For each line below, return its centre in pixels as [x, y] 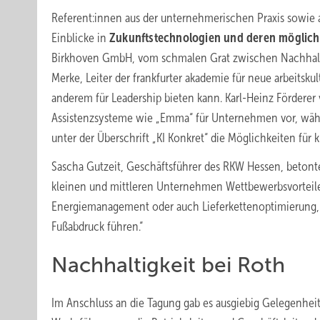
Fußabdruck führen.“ [97, 226]
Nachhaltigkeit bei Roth [168, 265]
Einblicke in [80, 38]
